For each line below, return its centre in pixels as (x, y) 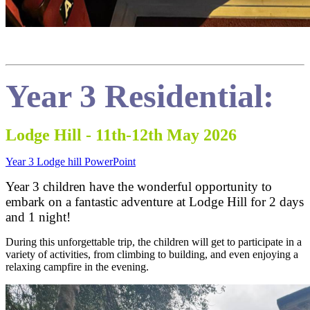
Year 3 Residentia (130, 96)
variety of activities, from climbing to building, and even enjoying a (152, 255)
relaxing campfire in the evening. (77, 267)
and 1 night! (38, 217)
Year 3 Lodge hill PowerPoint (71, 162)
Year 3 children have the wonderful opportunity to (139, 187)
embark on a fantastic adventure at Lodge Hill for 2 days (155, 202)
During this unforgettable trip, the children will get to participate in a (154, 242)
